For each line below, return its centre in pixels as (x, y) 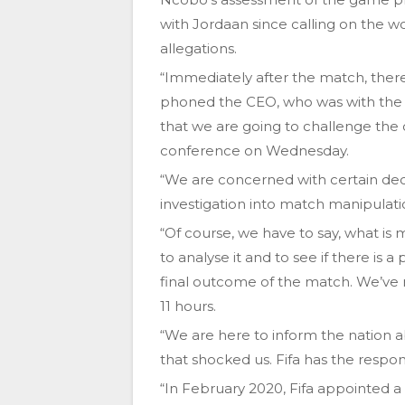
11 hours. (188, 306)
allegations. (198, 49)
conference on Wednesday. (254, 151)
